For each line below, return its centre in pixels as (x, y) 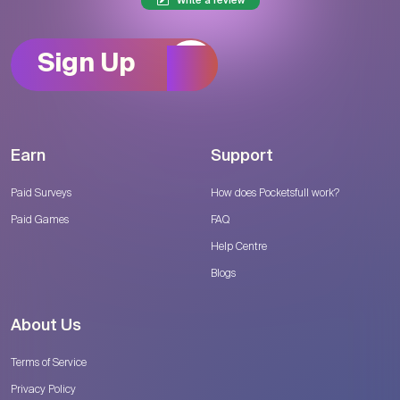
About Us (46, 325)
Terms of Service (49, 362)
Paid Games (40, 219)
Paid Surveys (41, 192)
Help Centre (239, 246)
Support (242, 156)
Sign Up (86, 65)
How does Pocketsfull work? (275, 192)
